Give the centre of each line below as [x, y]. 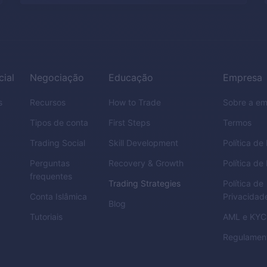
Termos [237, 122]
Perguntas [50, 163]
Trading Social [58, 143]
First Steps [130, 122]
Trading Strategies [145, 183]
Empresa [243, 77]
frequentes [51, 176]
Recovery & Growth [146, 163]
